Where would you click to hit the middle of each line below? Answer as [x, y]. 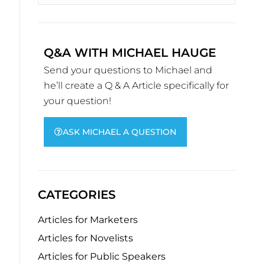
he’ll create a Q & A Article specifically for [136, 85]
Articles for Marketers [88, 220]
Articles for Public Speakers [102, 256]
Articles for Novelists [85, 238]
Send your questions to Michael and [128, 70]
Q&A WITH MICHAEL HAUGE [130, 53]
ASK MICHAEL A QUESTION [119, 132]
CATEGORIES [77, 195]
